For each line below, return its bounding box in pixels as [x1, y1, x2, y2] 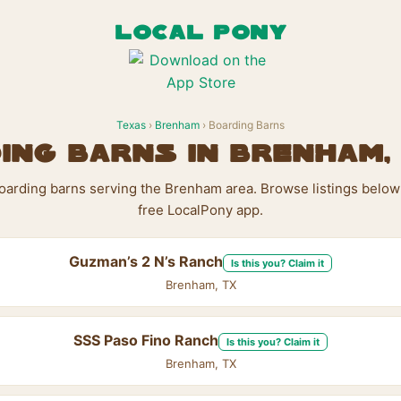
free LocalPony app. [138, 201, 263, 218]
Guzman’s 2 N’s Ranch [69, 252, 223, 270]
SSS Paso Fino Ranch [73, 331, 218, 349]
